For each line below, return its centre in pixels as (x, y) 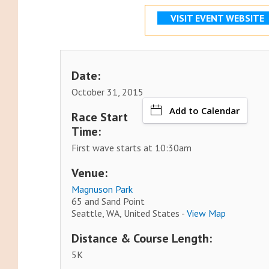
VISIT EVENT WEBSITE (218, 18)
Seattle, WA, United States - (129, 213)
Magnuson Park (102, 189)
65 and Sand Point (108, 201)
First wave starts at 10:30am (132, 148)
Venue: (90, 173)
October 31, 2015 (108, 92)
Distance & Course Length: (142, 239)
